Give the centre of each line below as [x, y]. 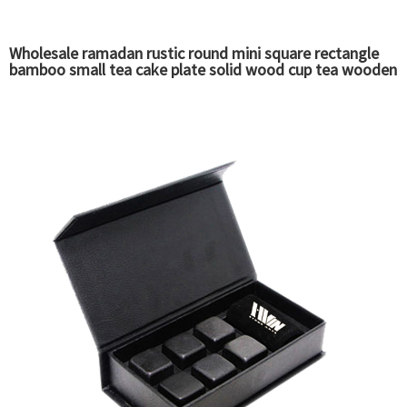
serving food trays [71, 86]
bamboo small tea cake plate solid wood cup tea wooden [203, 70]
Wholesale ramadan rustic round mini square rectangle [194, 54]
